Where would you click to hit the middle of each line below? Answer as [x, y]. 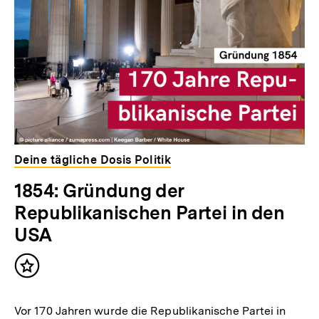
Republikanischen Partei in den [150, 213]
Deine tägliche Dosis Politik [93, 160]
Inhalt [44, 272]
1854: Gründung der [99, 191]
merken [49, 286]
